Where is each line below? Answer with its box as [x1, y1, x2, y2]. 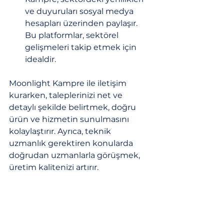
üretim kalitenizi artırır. [9, 162, 98, 172]
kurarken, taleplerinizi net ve [9, 90, 124, 100]
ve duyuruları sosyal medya [25, 6, 135, 16]
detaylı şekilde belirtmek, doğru [9, 102, 138, 112]
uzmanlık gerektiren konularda [9, 138, 135, 148]
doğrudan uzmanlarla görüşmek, [9, 150, 142, 160]
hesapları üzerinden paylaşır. [25, 18, 139, 28]
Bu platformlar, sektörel [25, 30, 120, 40]
